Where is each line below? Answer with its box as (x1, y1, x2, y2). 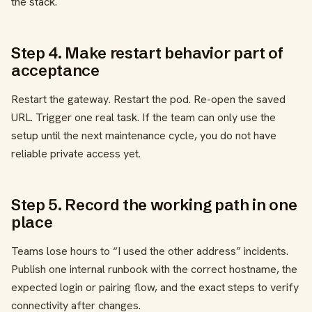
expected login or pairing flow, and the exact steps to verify (11, 280, 299, 295)
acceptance (11, 61, 100, 81)
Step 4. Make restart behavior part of (11, 43, 283, 63)
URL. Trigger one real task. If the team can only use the (11, 110, 276, 125)
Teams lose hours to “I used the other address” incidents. (11, 244, 288, 259)
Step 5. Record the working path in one (11, 195, 297, 215)
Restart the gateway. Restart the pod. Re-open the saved (11, 92, 286, 107)
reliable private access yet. (11, 146, 141, 162)
